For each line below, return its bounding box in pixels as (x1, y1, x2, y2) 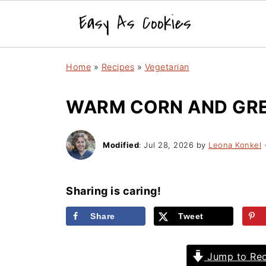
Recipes (101, 62, 134, 72)
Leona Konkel (208, 140, 261, 150)
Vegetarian (144, 62, 189, 72)
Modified (103, 140, 139, 150)
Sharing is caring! (66, 185, 161, 197)
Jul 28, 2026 (144, 140, 194, 150)
